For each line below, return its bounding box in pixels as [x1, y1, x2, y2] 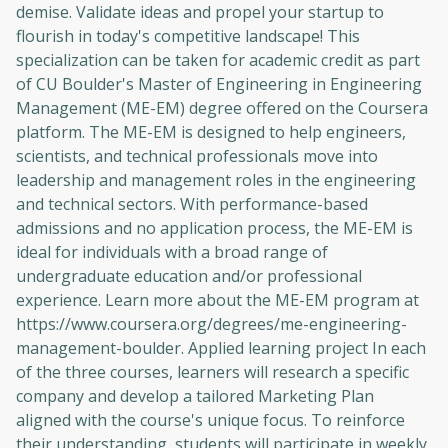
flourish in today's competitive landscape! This [16, 25, 360, 48]
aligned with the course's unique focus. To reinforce [16, 409, 405, 432]
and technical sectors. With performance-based [16, 193, 368, 216]
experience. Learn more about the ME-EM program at [16, 289, 419, 312]
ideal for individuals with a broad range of [16, 241, 328, 264]
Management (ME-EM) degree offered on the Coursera [16, 97, 428, 120]
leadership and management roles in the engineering [16, 169, 416, 192]
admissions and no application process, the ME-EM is [16, 217, 413, 240]
